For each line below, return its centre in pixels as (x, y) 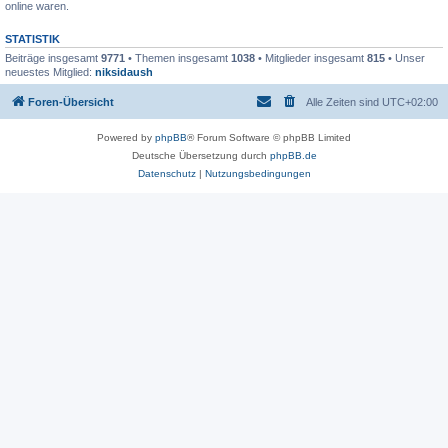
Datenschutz (166, 174)
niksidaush (124, 71)
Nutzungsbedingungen (257, 174)
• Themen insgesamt (178, 57)
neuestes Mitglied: (50, 71)
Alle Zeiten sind (344, 102)
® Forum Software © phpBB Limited (269, 138)
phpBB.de (293, 156)
